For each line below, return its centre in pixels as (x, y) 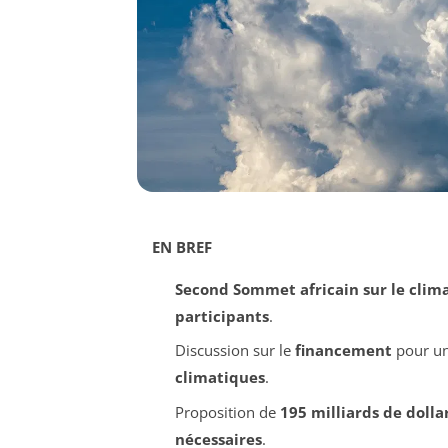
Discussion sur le (234, 350)
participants (221, 315)
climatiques (219, 377)
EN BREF (182, 246)
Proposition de (227, 411)
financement (343, 350)
